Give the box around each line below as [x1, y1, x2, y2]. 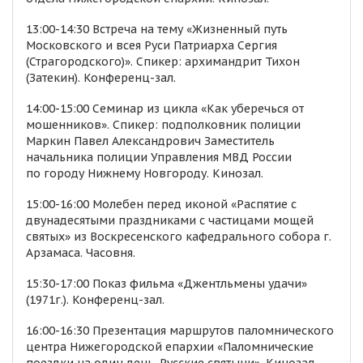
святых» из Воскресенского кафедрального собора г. [26, 229, 331, 244]
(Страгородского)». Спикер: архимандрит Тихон [26, 54, 300, 69]
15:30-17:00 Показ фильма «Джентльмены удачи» [26, 276, 307, 291]
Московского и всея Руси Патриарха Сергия [26, 38, 277, 53]
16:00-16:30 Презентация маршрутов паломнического [26, 323, 334, 338]
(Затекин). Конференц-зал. [26, 70, 176, 85]
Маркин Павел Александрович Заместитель [26, 134, 275, 148]
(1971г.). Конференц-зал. [26, 293, 164, 307]
